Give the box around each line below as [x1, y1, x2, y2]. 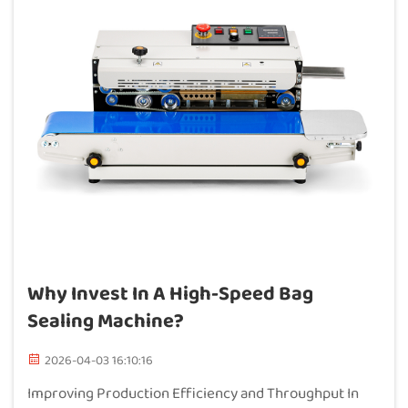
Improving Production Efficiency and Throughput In [27, 382, 359, 406]
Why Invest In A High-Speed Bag [27, 278, 313, 311]
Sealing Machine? [27, 305, 184, 338]
